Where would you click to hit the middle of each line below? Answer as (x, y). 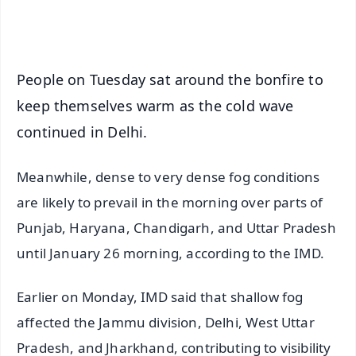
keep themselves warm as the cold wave (155, 105)
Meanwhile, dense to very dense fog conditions (168, 177)
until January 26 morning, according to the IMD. (170, 253)
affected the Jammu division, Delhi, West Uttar (166, 323)
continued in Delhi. (82, 132)
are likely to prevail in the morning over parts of (170, 203)
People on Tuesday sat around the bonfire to (170, 79)
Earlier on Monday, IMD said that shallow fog (160, 297)
